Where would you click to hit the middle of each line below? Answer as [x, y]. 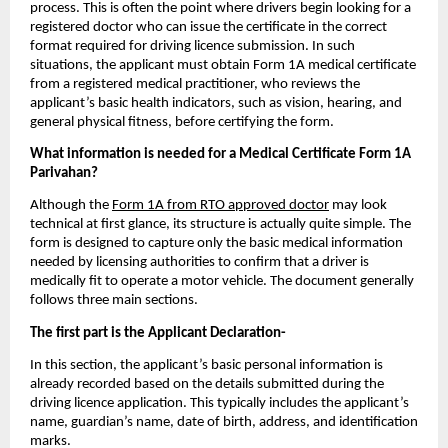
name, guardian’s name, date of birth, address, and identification [224, 422]
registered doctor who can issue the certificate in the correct [208, 27]
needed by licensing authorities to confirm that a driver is [199, 263]
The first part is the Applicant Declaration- [159, 333]
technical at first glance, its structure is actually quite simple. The [220, 225]
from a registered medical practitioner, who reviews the [195, 84]
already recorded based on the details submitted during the [207, 384]
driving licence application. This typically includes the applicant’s [219, 403]
